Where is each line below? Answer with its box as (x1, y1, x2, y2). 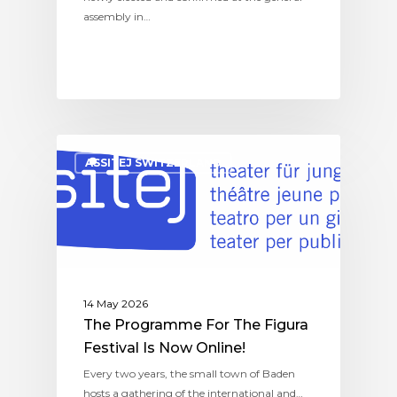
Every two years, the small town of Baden (83, 367, 295, 381)
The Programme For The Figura (83, 316, 308, 334)
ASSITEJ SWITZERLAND (85, 155, 222, 169)
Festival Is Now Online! (83, 339, 245, 357)
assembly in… (83, 9, 151, 23)
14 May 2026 (83, 297, 148, 311)
